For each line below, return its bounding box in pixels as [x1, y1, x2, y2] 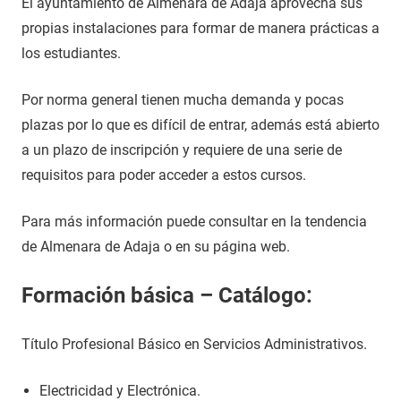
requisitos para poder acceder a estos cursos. [21, 166, 306, 183]
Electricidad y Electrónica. [39, 382, 200, 399]
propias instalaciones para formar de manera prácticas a [21, 20, 380, 37]
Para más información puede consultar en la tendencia [21, 213, 367, 230]
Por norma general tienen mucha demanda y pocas [21, 91, 344, 108]
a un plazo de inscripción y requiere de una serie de [21, 141, 342, 158]
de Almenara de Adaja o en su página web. [21, 238, 290, 255]
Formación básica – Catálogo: [21, 283, 312, 308]
